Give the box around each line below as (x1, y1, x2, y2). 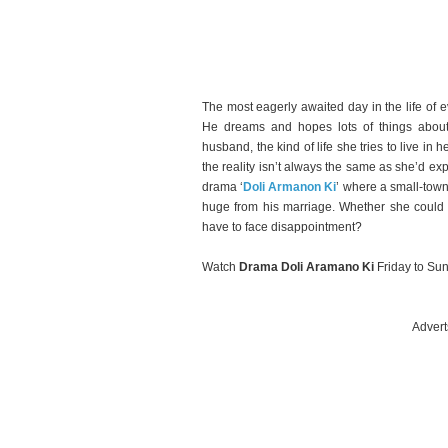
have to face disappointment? (202, 220, 362, 234)
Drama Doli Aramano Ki (239, 260, 374, 274)
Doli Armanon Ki (243, 180, 337, 194)
